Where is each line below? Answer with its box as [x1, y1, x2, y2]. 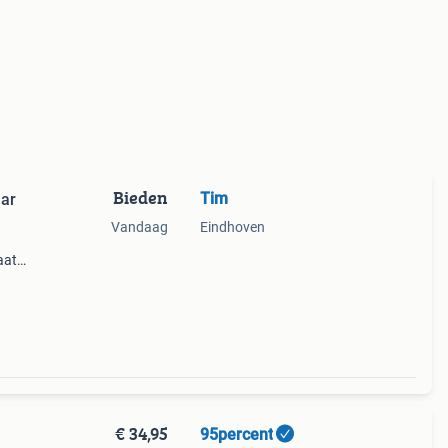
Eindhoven [199, 219, 265, 235]
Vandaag [110, 219, 168, 235]
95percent [199, 425, 273, 444]
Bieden [112, 184, 168, 211]
